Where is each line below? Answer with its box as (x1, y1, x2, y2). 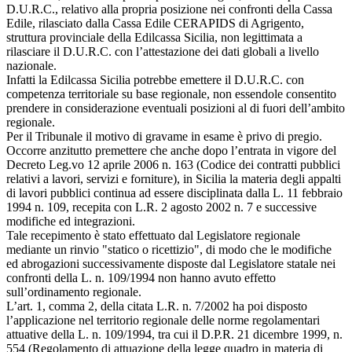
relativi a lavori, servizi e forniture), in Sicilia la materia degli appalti (6, 171, 341, 185)
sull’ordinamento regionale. (6, 284, 141, 299)
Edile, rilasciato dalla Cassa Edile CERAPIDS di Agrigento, (6, 16, 304, 30)
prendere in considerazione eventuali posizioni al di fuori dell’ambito (6, 101, 345, 115)
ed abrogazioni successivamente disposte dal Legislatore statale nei (6, 256, 335, 270)
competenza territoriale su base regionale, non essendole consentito (6, 86, 336, 101)
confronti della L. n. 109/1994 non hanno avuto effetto (6, 270, 276, 284)
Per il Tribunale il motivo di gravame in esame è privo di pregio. (6, 129, 322, 143)
